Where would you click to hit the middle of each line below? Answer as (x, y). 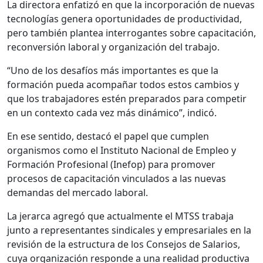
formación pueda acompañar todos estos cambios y (123, 85)
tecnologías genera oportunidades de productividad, (124, 19)
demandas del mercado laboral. (77, 193)
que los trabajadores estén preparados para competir (127, 99)
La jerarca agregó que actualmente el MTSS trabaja (120, 216)
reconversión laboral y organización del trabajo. (113, 47)
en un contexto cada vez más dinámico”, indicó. (112, 113)
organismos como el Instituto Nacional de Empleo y (122, 151)
